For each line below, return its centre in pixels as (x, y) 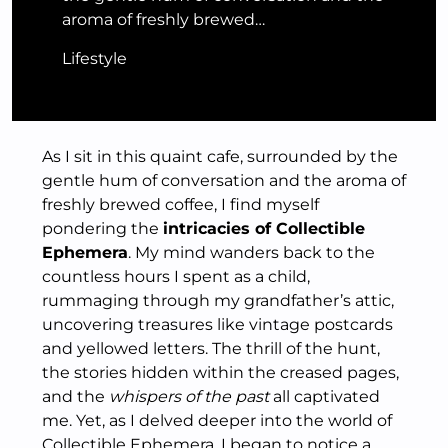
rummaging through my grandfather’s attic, (218, 300)
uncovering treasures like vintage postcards (217, 324)
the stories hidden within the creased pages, (220, 372)
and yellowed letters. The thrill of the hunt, (211, 348)
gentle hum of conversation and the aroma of (224, 180)
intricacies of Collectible (264, 228)
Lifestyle (94, 58)
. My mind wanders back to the (251, 252)
